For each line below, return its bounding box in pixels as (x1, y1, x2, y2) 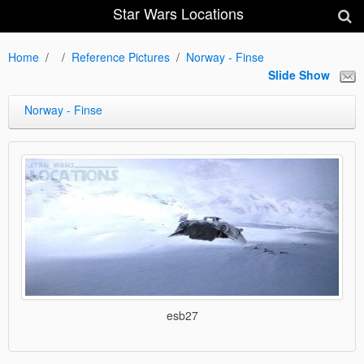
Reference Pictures (71, 49, 170, 65)
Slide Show (268, 67, 330, 84)
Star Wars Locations (112, 2, 244, 24)
